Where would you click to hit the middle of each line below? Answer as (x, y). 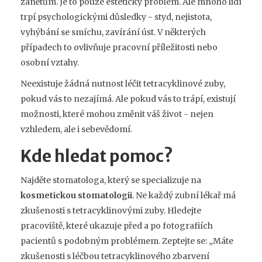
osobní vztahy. (50, 63)
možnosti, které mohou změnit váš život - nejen (117, 114)
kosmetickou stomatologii (76, 196)
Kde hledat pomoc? (97, 156)
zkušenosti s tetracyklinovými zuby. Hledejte (111, 211)
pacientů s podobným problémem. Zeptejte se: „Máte (127, 241)
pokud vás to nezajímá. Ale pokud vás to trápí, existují (128, 99)
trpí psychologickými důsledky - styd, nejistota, (116, 17)
